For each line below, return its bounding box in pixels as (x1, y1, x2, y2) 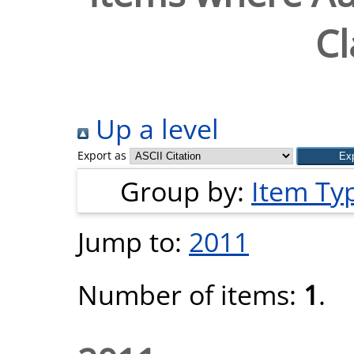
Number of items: (77, 276, 303, 313)
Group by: (120, 172, 251, 209)
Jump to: (77, 223, 189, 260)
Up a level (88, 110, 219, 147)
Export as (77, 148, 126, 163)
